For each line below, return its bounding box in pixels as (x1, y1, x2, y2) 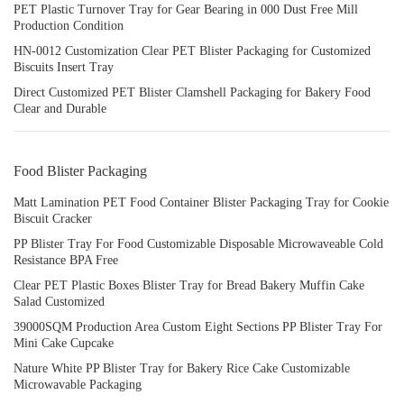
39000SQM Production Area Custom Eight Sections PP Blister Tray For (14, 320, 382, 334)
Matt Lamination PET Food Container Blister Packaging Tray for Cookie (14, 196, 389, 209)
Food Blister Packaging (14, 163, 147, 179)
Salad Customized (14, 295, 105, 308)
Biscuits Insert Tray (14, 60, 114, 74)
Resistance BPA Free (14, 253, 118, 267)
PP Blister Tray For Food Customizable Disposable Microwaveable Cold (14, 237, 383, 251)
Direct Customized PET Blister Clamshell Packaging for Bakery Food (14, 86, 371, 99)
